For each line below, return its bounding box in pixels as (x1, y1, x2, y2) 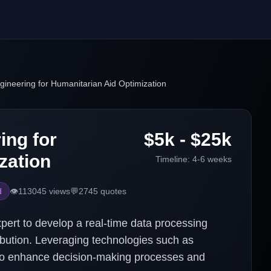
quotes (98, 186, 126, 196)
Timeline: (155, 154, 192, 164)
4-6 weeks (192, 154, 232, 164)
